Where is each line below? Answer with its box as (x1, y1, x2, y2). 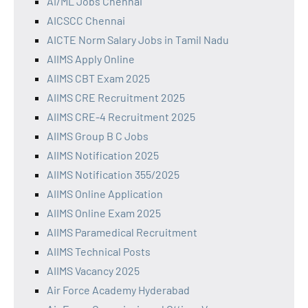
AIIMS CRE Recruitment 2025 (47, 90, 185, 104)
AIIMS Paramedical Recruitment (47, 225, 197, 239)
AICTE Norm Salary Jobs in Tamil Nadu (47, 32, 229, 46)
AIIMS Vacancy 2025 (47, 263, 140, 277)
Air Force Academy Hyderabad (47, 283, 190, 296)
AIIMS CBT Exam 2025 (47, 71, 150, 85)
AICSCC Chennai (47, 13, 125, 27)
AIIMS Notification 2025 (47, 148, 159, 162)
